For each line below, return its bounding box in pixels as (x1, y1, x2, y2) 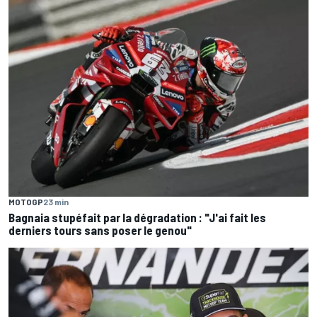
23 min (43, 196, 69, 207)
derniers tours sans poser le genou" (8, 222, 192, 237)
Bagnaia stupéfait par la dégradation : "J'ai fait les (8, 209, 266, 224)
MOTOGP (8, 196, 43, 207)
